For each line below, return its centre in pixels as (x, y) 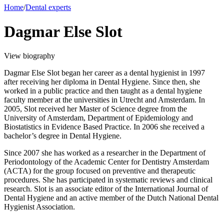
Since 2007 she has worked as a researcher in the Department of (105, 153)
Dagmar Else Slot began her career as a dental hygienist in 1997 (104, 73)
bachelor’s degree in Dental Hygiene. (63, 136)
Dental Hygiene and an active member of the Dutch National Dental (111, 198)
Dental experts (48, 7)
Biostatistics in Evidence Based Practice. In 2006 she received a (104, 127)
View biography (29, 56)
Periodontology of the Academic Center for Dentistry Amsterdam (106, 162)
